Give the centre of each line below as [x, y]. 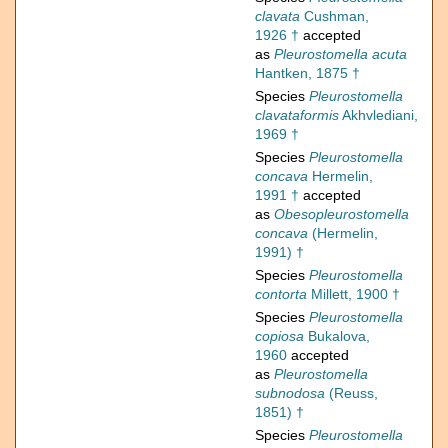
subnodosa [290, 393]
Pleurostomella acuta [340, 54]
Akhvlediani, [378, 115]
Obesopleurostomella [341, 214]
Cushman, [334, 16]
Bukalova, [337, 336]
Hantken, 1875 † [307, 73]
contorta [281, 294]
